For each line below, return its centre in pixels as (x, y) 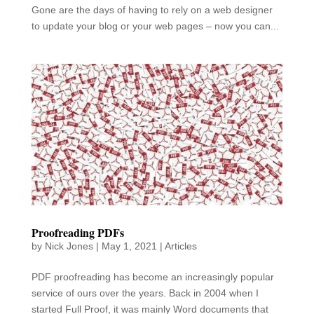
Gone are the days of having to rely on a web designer (152, 10)
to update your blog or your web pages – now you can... (155, 26)
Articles (180, 246)
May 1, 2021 (129, 246)
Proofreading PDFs (77, 232)
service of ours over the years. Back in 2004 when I (145, 293)
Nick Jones (69, 246)
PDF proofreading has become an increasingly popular (152, 277)
